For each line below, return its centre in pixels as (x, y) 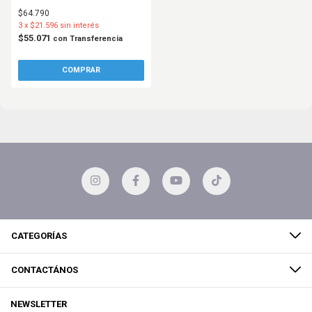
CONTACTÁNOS (45, 270)
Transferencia (96, 38)
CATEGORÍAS (39, 235)
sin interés (79, 25)
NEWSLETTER (39, 304)
